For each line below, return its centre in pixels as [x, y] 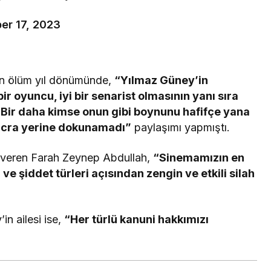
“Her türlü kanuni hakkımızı [137, 219]
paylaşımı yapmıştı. [181, 127]
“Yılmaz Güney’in [162, 80]
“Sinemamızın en [199, 157]
